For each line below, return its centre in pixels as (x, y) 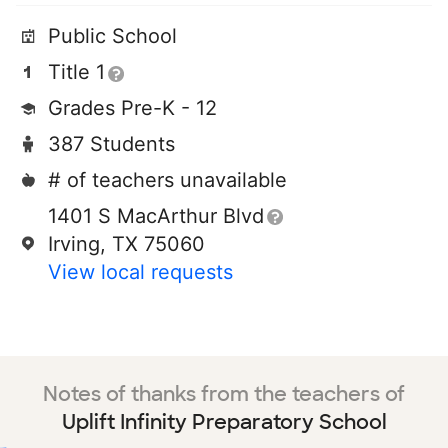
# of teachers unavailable (167, 180)
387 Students (111, 144)
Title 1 (76, 72)
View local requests (140, 272)
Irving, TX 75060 (126, 244)
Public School (112, 36)
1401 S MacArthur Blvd (156, 216)
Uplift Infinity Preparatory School (224, 422)
